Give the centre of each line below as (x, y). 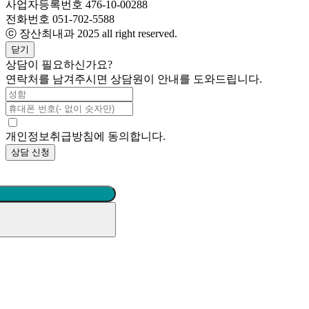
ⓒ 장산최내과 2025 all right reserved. (91, 33)
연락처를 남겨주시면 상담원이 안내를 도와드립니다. (134, 79)
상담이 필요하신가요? (59, 64)
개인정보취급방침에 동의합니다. (86, 136)
